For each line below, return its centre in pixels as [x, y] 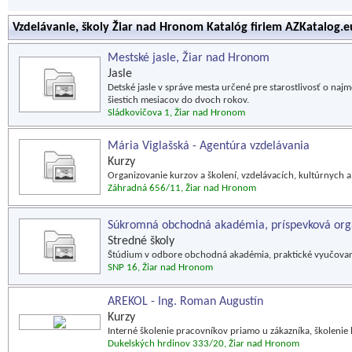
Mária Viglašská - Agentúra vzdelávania [209, 146]
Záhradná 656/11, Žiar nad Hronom [182, 188]
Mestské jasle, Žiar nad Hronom [189, 58]
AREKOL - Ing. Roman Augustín [185, 302]
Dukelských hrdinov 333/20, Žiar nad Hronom [203, 344]
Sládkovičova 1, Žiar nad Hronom [176, 113]
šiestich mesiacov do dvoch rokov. [178, 100]
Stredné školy [141, 241]
